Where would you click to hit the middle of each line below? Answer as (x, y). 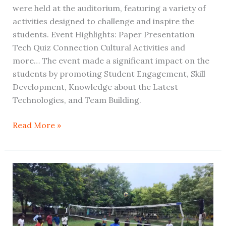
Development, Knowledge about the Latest (95, 87)
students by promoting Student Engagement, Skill (109, 74)
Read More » (37, 125)
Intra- (24, 209)
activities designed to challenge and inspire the (103, 21)
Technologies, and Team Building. (77, 100)
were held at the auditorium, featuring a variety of (109, 8)
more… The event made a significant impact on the (111, 61)
